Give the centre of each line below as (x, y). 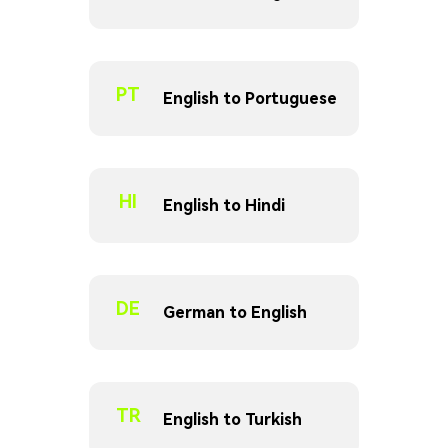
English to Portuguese (250, 98)
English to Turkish (232, 419)
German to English (235, 312)
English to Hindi (224, 205)
